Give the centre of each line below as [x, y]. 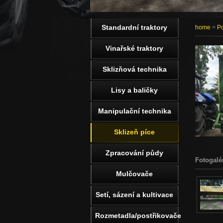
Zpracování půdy [134, 153]
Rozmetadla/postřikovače [138, 216]
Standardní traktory [134, 27]
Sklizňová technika [134, 69]
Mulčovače [134, 174]
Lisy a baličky [134, 90]
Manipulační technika [134, 111]
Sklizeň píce [134, 132]
